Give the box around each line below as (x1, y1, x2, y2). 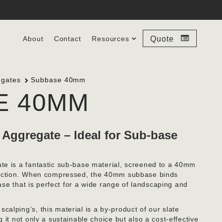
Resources (91, 35, 130, 43)
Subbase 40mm (28, 76, 86, 84)
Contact (54, 35, 81, 43)
